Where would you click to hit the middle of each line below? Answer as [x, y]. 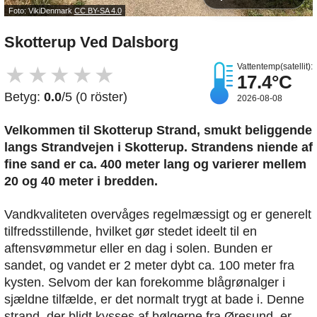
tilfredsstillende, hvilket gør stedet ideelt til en [131, 232]
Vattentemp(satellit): [275, 67]
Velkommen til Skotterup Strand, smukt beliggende [158, 131]
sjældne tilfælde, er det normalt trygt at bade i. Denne [154, 300]
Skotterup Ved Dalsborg [91, 42]
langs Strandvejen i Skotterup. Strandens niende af [158, 148]
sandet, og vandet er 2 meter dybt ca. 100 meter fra [149, 266]
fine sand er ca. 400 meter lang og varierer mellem [155, 165]
